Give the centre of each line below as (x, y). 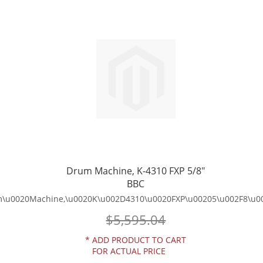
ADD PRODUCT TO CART (139, 240)
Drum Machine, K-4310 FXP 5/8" (136, 171)
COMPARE (193, 21)
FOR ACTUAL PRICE (129, 251)
